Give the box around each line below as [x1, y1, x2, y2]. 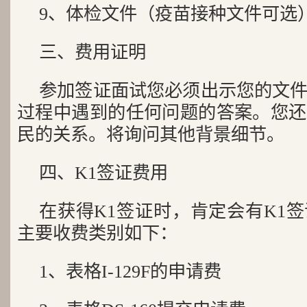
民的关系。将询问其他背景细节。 [17, 125, 284, 145]
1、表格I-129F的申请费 [39, 262, 221, 282]
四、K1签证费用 [39, 163, 168, 183]
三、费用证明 [39, 42, 146, 62]
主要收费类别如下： [17, 223, 177, 243]
